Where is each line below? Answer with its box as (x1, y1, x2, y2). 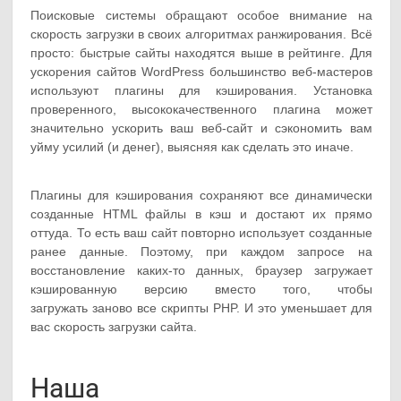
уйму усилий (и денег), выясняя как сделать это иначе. (30, 140, 354, 155)
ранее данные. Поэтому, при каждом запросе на (30, 244, 372, 260)
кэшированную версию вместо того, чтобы (30, 282, 372, 297)
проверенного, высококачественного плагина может (30, 102, 372, 117)
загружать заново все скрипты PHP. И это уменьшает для (30, 301, 372, 316)
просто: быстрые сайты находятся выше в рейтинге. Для (30, 46, 372, 61)
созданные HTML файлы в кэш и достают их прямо (30, 207, 372, 222)
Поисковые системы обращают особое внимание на (30, 8, 372, 23)
